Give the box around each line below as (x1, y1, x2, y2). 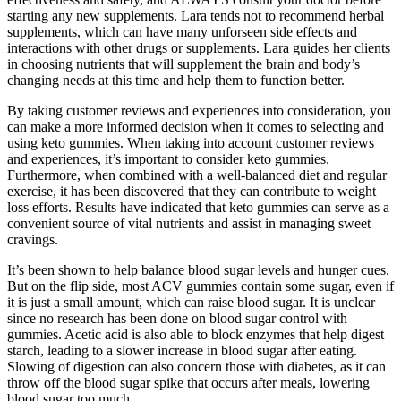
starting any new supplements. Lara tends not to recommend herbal (7, 8, 384, 24)
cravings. (7, 232, 58, 248)
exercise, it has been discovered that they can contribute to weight (7, 183, 376, 200)
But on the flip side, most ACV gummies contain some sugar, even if (7, 278, 394, 294)
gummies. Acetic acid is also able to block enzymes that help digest (7, 327, 384, 343)
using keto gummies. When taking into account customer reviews (7, 135, 374, 151)
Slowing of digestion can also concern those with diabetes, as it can (7, 359, 386, 375)
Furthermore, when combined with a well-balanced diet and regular (7, 167, 387, 183)
